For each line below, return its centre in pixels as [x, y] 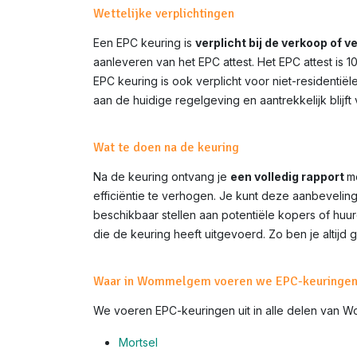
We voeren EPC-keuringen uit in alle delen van [218, 311]
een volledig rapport [288, 177]
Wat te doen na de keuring [166, 148]
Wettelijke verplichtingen [164, 14]
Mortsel [138, 343]
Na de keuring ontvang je [162, 177]
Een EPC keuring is [144, 43]
